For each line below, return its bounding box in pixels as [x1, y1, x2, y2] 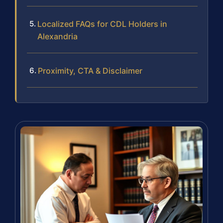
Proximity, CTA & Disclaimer [38, 66, 142, 76]
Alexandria [37, 31, 78, 42]
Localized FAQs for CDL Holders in [37, 19, 167, 29]
